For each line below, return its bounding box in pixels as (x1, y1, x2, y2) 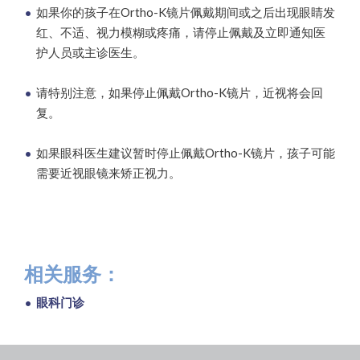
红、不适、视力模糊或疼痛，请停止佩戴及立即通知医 (36, 25, 325, 40)
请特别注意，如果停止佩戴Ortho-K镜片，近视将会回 (36, 85, 323, 100)
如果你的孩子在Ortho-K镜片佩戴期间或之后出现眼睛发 (36, 5, 335, 20)
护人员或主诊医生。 (36, 45, 145, 60)
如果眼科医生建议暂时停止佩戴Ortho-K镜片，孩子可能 (36, 145, 335, 161)
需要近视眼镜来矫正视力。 (36, 166, 181, 181)
